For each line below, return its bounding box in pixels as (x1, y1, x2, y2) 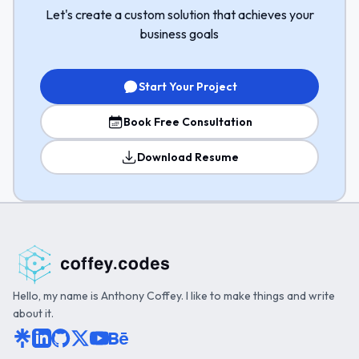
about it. (13, 306, 54, 321)
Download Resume (136, 150, 239, 164)
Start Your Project (138, 79, 237, 94)
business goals (140, 26, 219, 42)
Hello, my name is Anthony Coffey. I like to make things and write (13, 288, 335, 303)
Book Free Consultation (123, 115, 252, 129)
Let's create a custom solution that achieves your (45, 6, 314, 22)
